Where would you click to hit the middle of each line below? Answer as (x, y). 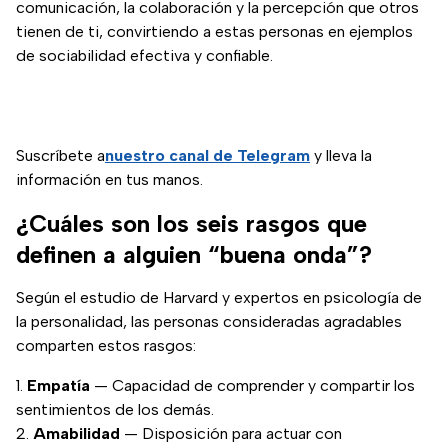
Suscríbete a (60, 156)
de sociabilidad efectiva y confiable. (144, 56)
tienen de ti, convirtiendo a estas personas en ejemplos (214, 32)
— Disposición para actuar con (231, 434)
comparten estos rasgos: (106, 346)
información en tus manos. (109, 180)
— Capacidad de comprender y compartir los (252, 386)
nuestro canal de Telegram (207, 156)
